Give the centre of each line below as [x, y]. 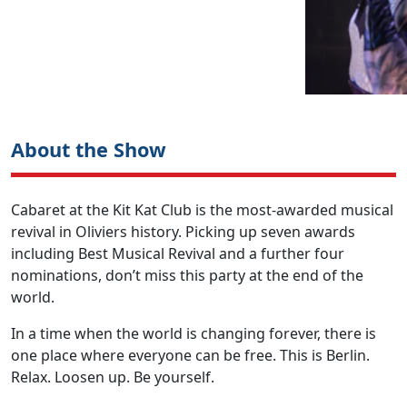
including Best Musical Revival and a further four [178, 253]
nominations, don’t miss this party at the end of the [187, 275]
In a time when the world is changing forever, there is [194, 333]
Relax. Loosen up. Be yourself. [113, 377]
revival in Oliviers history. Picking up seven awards [183, 231]
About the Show [89, 149]
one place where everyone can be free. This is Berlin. [190, 355]
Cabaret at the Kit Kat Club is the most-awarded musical [202, 209]
